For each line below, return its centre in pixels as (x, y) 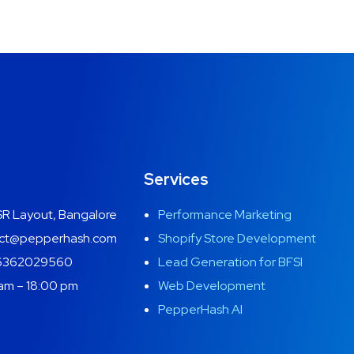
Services (176, 179)
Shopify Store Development (237, 238)
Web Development (212, 285)
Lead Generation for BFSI (230, 262)
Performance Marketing (225, 214)
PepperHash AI (200, 309)
